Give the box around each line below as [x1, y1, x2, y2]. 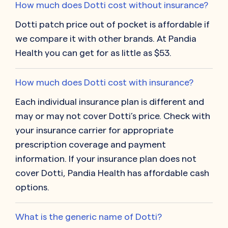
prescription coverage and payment [15, 139, 166, 150]
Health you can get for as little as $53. [15, 48, 172, 58]
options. [15, 182, 49, 192]
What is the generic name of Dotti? [15, 212, 162, 222]
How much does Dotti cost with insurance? [15, 77, 193, 88]
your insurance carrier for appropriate [15, 125, 174, 135]
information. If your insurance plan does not [15, 154, 196, 164]
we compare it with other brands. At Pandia [15, 34, 196, 44]
